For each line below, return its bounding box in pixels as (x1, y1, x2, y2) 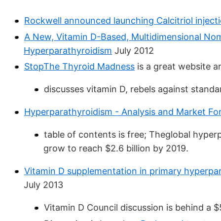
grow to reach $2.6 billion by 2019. (43, 143, 188, 154)
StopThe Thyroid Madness (24, 61, 135, 72)
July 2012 (112, 45, 154, 56)
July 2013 (24, 180, 63, 190)
